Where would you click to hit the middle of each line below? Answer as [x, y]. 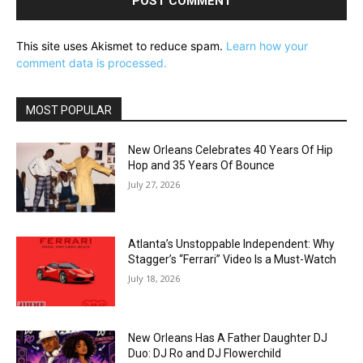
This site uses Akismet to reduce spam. [121, 46]
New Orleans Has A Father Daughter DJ [228, 337]
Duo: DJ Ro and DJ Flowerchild [205, 353]
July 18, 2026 [154, 279]
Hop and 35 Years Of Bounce [202, 166]
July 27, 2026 [154, 185]
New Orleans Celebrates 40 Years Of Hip [231, 150]
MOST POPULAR [69, 111]
